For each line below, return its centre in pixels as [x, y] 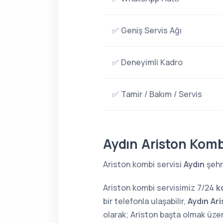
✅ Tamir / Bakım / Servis [157, 94]
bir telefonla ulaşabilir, [145, 201]
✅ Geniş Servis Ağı [147, 30]
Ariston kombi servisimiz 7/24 [160, 188]
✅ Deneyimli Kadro [147, 62]
